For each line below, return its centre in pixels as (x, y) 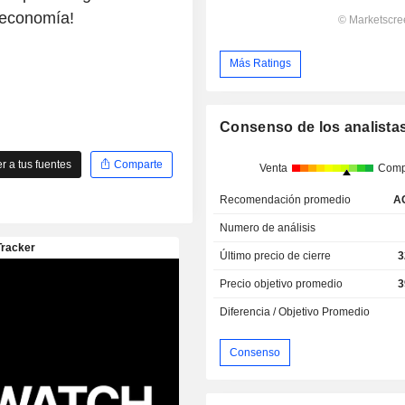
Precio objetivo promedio (282, 284)
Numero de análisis (268, 228)
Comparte (137, 164)
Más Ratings (261, 64)
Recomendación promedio (286, 200)
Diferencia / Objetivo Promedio (295, 312)
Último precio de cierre (276, 256)
